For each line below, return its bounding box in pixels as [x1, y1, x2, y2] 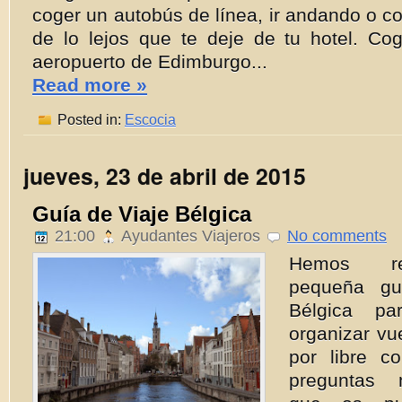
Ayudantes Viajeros [118, 227, 265, 245]
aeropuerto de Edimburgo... [32, 51, 267, 72]
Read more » [32, 74, 147, 95]
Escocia [125, 111, 176, 127]
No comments [287, 227, 387, 245]
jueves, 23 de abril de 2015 [23, 160, 306, 192]
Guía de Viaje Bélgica [32, 202, 251, 226]
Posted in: [54, 111, 125, 127]
